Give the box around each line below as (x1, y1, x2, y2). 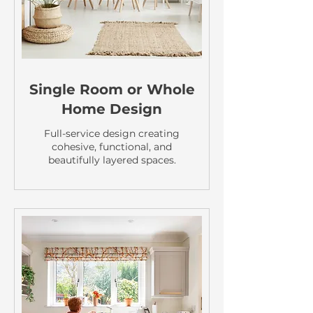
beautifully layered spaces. (48, 154, 176, 166)
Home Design (61, 101, 162, 117)
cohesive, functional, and (52, 140, 172, 153)
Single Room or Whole (29, 81, 195, 98)
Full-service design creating (44, 127, 180, 140)
